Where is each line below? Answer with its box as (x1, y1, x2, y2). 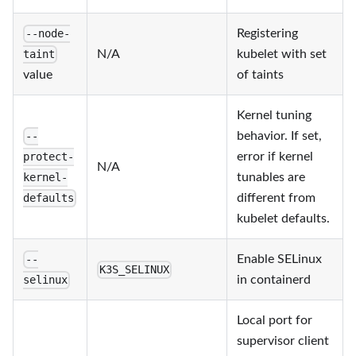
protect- (23, 150, 74, 164)
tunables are (237, 171, 305, 184)
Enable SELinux (237, 253, 322, 265)
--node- (25, 27, 71, 41)
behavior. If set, (237, 130, 322, 142)
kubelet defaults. (237, 212, 330, 225)
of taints (237, 68, 284, 81)
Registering (237, 27, 298, 40)
